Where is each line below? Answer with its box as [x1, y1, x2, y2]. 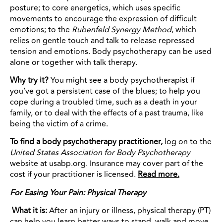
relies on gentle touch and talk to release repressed [10, 34, 195, 47]
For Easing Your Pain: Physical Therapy [10, 186, 146, 199]
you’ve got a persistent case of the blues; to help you [10, 85, 200, 97]
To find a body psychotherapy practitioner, [10, 136, 163, 148]
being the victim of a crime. [10, 117, 108, 130]
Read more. [138, 168, 179, 181]
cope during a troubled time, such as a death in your [10, 96, 197, 108]
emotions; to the [10, 23, 72, 36]
